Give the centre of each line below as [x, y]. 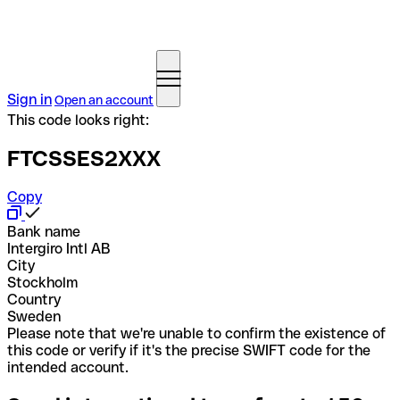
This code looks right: [78, 120]
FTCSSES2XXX [84, 158]
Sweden [34, 316]
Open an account [104, 100]
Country [34, 299]
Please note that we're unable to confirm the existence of [196, 333]
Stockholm [42, 282]
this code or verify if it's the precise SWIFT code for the [189, 350]
